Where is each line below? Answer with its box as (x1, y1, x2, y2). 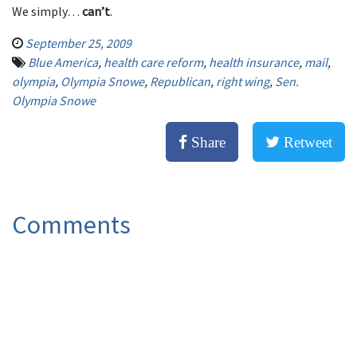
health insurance (209, 54, 299, 70)
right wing (216, 73, 269, 89)
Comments (12, 209, 131, 241)
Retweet (280, 135, 332, 150)
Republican (150, 73, 210, 89)
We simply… (12, 3, 82, 19)
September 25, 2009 (25, 35, 131, 51)
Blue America (28, 54, 98, 70)
